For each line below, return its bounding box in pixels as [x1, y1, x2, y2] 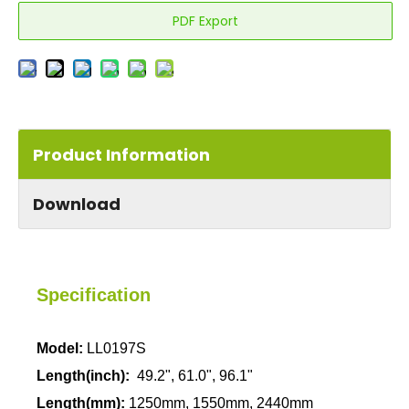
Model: [37, 341, 83, 357]
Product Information [33, 143, 210, 167]
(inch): [86, 368, 137, 384]
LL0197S [83, 341, 146, 357]
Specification [37, 285, 151, 306]
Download [33, 193, 121, 216]
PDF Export [173, 12, 238, 31]
